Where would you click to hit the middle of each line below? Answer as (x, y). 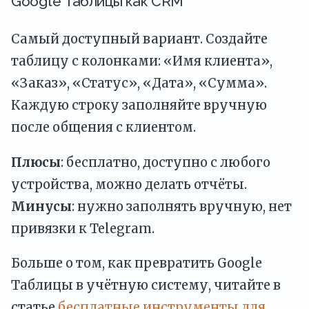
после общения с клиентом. (103, 128)
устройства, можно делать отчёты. (129, 184)
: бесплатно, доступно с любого (166, 162)
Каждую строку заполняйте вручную (139, 106)
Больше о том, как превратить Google (137, 263)
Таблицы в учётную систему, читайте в (146, 285)
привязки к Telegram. (83, 228)
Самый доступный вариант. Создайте (139, 39)
